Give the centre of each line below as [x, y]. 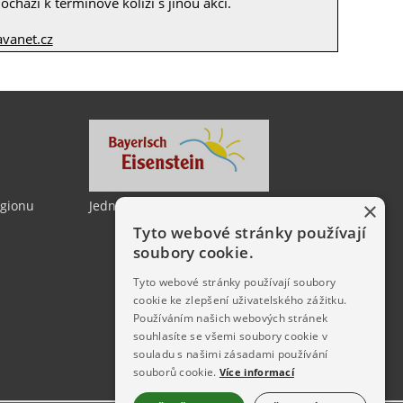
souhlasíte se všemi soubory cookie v [230, 336]
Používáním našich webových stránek [231, 318]
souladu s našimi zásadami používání [231, 354]
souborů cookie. [175, 372]
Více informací [257, 372]
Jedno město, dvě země [159, 206]
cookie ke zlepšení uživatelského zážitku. [240, 300]
